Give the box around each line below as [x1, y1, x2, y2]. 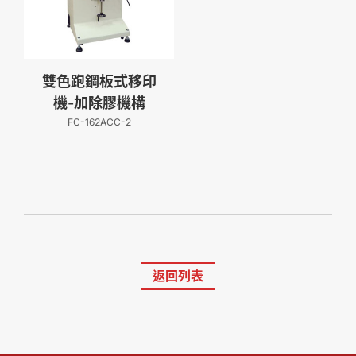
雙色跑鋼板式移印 [41, 73, 157, 91]
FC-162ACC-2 [67, 116, 131, 129]
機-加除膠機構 [52, 95, 145, 112]
